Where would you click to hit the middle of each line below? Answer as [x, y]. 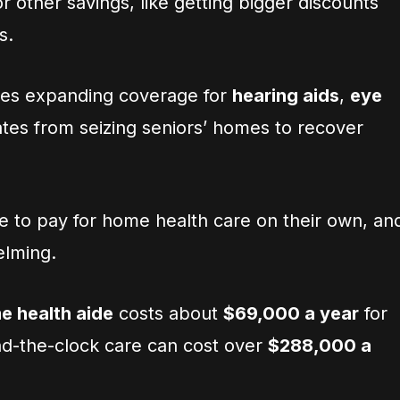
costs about [168, 313]
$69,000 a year [291, 313]
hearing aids [286, 96]
